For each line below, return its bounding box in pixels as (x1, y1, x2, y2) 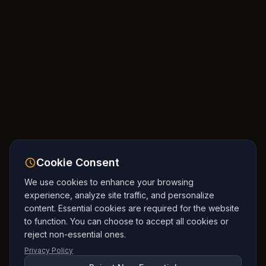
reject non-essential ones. (24, 229, 126, 239)
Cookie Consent (36, 156, 119, 169)
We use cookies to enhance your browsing (24, 177, 194, 187)
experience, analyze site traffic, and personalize (24, 190, 214, 200)
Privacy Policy (24, 246, 73, 255)
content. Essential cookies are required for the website (24, 203, 239, 213)
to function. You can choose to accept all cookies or (24, 216, 229, 226)
